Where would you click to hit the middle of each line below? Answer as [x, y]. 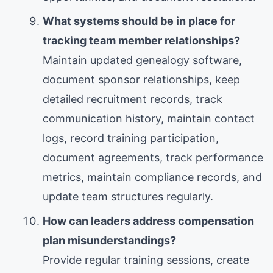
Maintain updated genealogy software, [142, 60]
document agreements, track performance [153, 157]
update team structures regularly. [128, 196]
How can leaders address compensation [148, 221]
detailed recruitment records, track [133, 99]
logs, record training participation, [131, 138]
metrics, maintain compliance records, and [152, 177]
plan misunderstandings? [109, 240]
